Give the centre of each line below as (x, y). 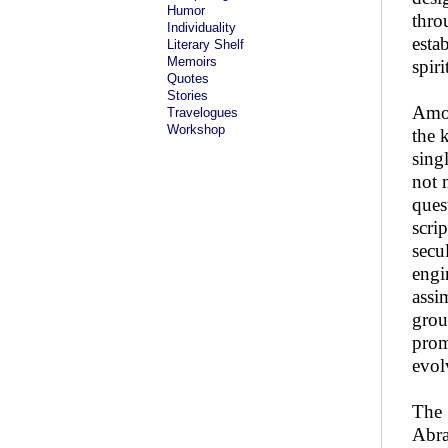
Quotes (188, 78)
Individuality (201, 27)
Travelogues (202, 112)
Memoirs (192, 61)
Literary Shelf (205, 44)
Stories (187, 95)
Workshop (196, 129)
